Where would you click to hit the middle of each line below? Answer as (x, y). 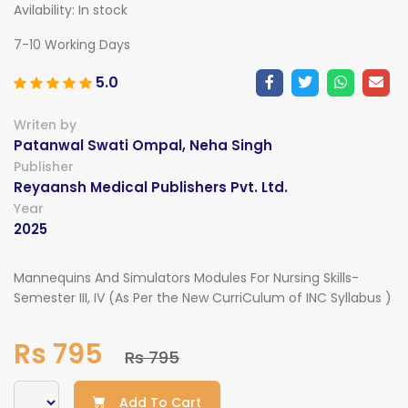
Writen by (45, 125)
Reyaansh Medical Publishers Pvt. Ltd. (151, 188)
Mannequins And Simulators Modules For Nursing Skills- (186, 278)
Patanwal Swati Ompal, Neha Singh (143, 146)
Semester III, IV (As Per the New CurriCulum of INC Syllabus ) (203, 298)
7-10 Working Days (72, 45)
